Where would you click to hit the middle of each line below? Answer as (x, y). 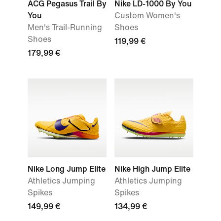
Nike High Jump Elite (152, 169)
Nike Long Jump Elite (67, 169)
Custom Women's (147, 16)
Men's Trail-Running (65, 27)
